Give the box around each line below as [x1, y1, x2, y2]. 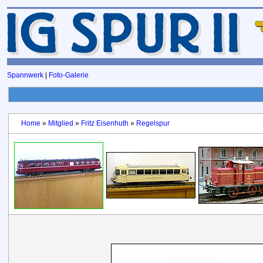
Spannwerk [7, 71, 43, 79]
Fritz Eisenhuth [80, 119, 129, 127]
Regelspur [136, 119, 170, 127]
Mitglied [48, 119, 73, 127]
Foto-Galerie [49, 71, 89, 79]
